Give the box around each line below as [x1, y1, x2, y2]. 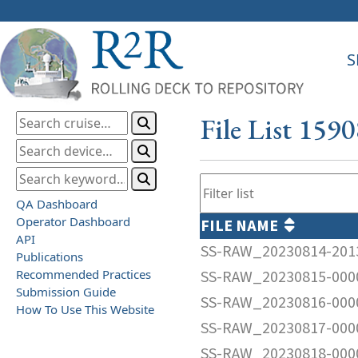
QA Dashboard [16, 195, 97, 212]
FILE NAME [201, 214, 284, 237]
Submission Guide [16, 283, 116, 300]
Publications [16, 248, 83, 265]
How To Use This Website [16, 300, 154, 317]
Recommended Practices [16, 265, 151, 282]
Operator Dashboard [16, 213, 130, 229]
